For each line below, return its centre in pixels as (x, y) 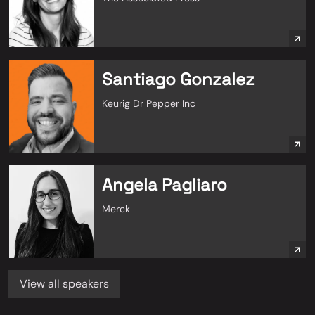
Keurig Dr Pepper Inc (149, 103)
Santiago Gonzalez (178, 79)
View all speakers (64, 284)
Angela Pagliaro (165, 185)
